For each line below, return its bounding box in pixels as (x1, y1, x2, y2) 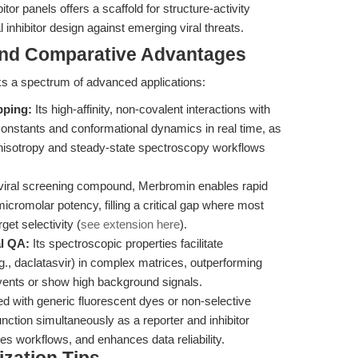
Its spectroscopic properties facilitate (30, 237, 223, 250)
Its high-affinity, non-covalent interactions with (32, 102, 270, 116)
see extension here (81, 217, 180, 231)
